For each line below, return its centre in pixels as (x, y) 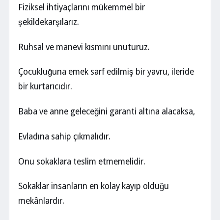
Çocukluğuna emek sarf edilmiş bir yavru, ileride (106, 72)
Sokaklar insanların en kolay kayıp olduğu (94, 186)
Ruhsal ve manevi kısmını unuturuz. (84, 47)
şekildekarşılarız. (49, 22)
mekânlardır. (41, 201)
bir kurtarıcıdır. (45, 87)
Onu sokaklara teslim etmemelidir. (82, 161)
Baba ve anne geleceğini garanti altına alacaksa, (107, 112)
